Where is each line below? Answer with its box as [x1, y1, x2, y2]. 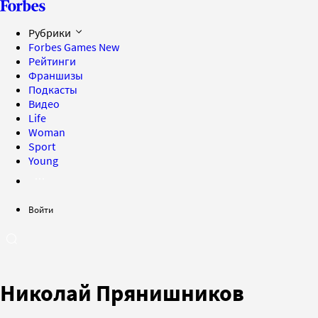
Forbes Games [28, 40, 99, 54]
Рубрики [28, 26, 73, 40]
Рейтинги [28, 54, 76, 68]
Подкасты [28, 82, 77, 97]
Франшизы [28, 68, 83, 82]
